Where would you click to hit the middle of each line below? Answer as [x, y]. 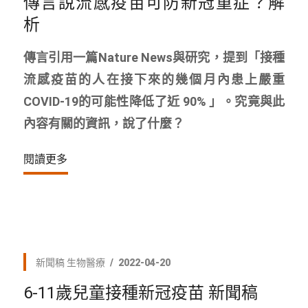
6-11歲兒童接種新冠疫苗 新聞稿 [140, 293]
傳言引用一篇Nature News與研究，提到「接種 [154, 57]
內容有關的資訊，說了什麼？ [103, 123]
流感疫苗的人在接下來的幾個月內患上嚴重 [154, 79]
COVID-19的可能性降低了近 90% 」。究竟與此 [154, 101]
